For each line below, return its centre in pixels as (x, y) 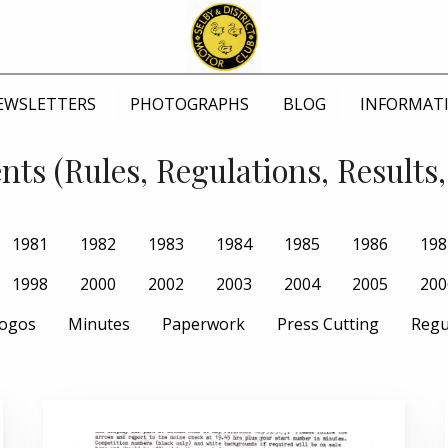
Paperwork (203, 323)
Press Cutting (328, 323)
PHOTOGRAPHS (189, 103)
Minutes (99, 323)
